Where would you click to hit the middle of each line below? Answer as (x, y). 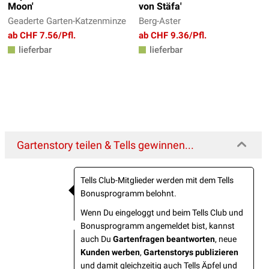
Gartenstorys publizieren (191, 252)
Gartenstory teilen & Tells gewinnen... (105, 145)
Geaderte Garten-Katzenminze (67, 21)
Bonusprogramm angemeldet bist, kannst (158, 225)
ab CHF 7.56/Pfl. (42, 35)
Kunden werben (110, 252)
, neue (226, 239)
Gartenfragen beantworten (164, 239)
